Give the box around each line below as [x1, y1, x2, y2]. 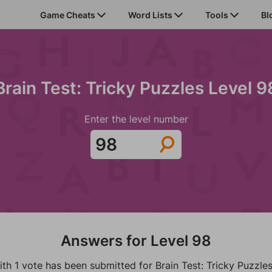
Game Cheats [40, 9, 97, 20]
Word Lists [128, 9, 174, 20]
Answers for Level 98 [61, 232, 211, 250]
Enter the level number [84, 113, 188, 125]
